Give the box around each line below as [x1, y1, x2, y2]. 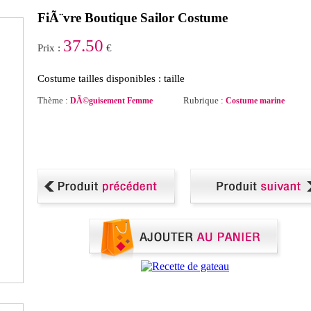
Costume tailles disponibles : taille [37, 73, 185, 84]
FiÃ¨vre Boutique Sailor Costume [37, 10, 228, 25]
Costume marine [226, 96, 285, 106]
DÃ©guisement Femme [70, 96, 153, 106]
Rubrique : [183, 95, 226, 106]
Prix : [37, 42, 63, 53]
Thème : [37, 95, 70, 106]
